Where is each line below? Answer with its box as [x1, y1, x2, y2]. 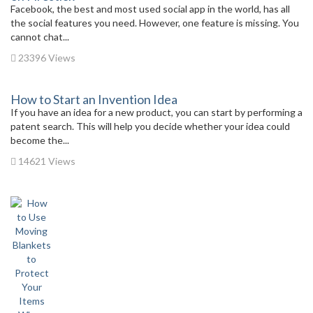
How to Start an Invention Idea [10, 92, 177, 107]
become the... [10, 134, 69, 146]
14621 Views [16, 155, 75, 167]
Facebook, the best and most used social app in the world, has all [10, 3, 290, 15]
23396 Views [16, 52, 75, 64]
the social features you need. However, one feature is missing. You [10, 17, 299, 29]
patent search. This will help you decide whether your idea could [10, 120, 290, 132]
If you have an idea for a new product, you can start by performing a [10, 106, 303, 118]
